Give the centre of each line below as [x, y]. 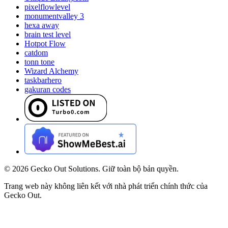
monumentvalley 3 [54, 16]
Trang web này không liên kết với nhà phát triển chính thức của [106, 186]
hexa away [42, 25]
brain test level [48, 35]
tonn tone [39, 62]
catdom [36, 53]
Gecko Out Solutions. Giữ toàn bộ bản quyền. [105, 169]
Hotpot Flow [45, 44]
